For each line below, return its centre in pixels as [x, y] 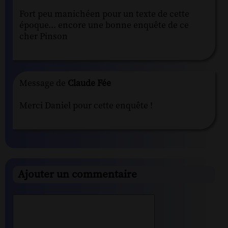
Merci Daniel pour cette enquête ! [86, 106]
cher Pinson [44, 36]
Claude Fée [88, 83]
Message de [42, 83]
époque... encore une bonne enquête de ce [104, 25]
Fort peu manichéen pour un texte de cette [104, 14]
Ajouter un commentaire [77, 175]
